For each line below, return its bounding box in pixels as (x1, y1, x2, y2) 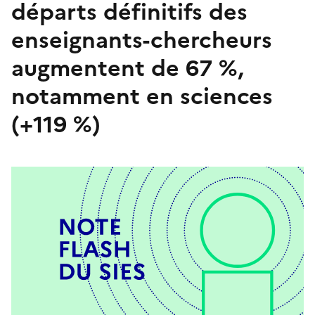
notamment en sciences (11, 79, 273, 114)
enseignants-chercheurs (11, 23, 272, 58)
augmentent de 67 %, (11, 51, 244, 86)
